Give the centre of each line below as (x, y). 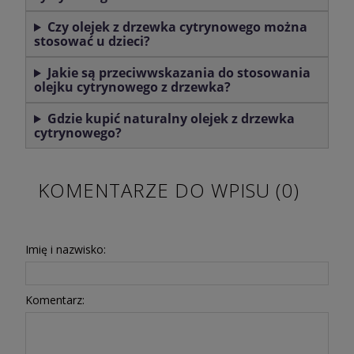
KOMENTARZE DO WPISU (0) (169, 190)
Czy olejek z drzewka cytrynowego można (177, 27)
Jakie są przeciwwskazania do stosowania (179, 73)
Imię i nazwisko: (66, 250)
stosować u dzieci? (92, 41)
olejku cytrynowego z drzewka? (132, 87)
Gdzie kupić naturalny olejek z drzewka (171, 119)
